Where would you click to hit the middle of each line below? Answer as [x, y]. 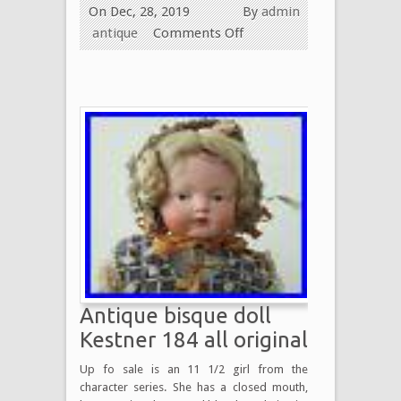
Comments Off [198, 33]
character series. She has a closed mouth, [194, 387]
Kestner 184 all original [194, 339]
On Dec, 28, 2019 [139, 11]
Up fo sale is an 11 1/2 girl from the [194, 369]
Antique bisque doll [175, 315]
